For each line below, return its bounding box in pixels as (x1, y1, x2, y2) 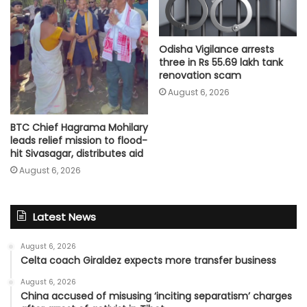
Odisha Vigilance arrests (159, 42, 274, 56)
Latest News (33, 210, 96, 225)
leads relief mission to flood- (10, 134, 147, 148)
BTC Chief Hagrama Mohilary (10, 121, 148, 135)
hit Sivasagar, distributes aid (10, 147, 143, 161)
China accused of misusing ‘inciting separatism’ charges (21, 289, 292, 304)
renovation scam (159, 68, 241, 82)
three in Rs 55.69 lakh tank (159, 55, 283, 69)
